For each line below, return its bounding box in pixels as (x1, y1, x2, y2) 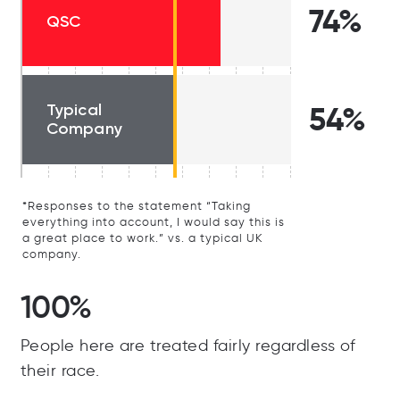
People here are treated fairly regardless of (20, 336, 356, 356)
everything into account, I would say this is (21, 215, 285, 229)
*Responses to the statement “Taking (21, 199, 251, 213)
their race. (20, 361, 99, 381)
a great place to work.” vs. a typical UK (21, 231, 263, 246)
